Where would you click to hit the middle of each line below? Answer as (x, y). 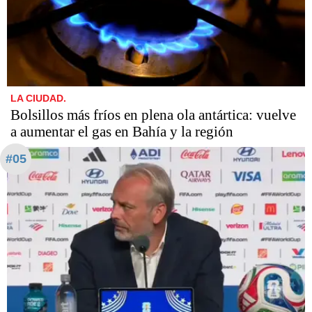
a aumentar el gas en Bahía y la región (122, 131)
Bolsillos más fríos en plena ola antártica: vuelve (153, 115)
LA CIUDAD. (38, 98)
